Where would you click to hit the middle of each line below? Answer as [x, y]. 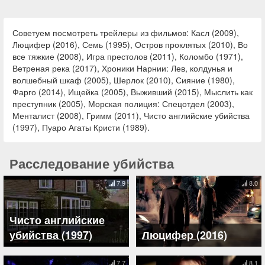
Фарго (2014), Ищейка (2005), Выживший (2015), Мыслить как [132, 92]
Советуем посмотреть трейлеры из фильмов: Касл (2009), [126, 33]
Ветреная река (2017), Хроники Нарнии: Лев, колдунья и [122, 68]
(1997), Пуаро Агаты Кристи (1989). [81, 127]
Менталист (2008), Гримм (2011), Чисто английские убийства [131, 116]
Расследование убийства [92, 164]
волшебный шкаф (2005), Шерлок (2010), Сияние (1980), [124, 80]
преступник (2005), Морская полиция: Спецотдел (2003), [123, 104]
